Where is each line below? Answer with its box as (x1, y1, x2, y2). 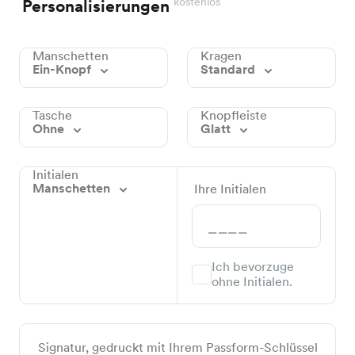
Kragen (200, 48, 242, 64)
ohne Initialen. (212, 274, 292, 290)
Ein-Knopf (32, 62, 94, 78)
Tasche (32, 108, 72, 124)
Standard (200, 62, 258, 78)
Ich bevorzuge (212, 259, 294, 275)
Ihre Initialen (194, 181, 266, 197)
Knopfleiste (200, 108, 267, 124)
